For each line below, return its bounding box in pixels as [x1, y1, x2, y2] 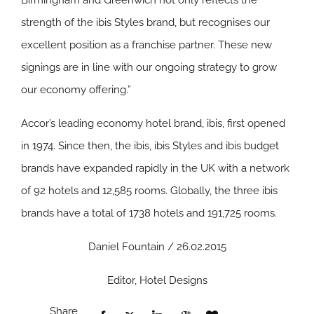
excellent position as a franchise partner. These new [21, 39, 272, 51]
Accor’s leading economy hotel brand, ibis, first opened [21, 117, 285, 130]
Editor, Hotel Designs [107, 274, 207, 287]
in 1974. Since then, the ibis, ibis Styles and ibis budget [21, 139, 279, 152]
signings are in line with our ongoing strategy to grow [21, 61, 277, 74]
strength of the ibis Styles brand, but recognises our [21, 16, 270, 29]
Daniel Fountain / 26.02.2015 [88, 240, 226, 253]
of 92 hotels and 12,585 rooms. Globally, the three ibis [21, 184, 278, 197]
